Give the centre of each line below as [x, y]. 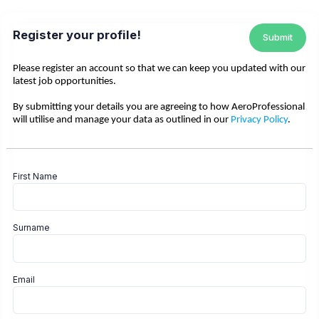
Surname [31, 228]
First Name [35, 176]
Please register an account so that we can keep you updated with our [159, 68]
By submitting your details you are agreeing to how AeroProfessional [159, 107]
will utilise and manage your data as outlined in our [122, 120]
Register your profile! [77, 35]
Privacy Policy [259, 120]
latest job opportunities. [66, 81]
